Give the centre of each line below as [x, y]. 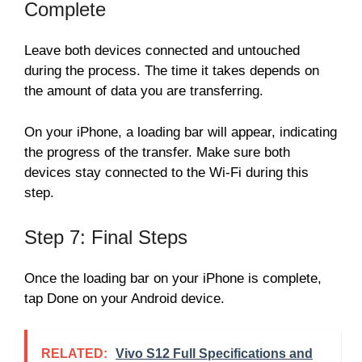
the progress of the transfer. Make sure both [157, 152]
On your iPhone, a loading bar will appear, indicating [181, 132]
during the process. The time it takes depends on [172, 71]
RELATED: [74, 353]
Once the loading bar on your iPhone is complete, [173, 279]
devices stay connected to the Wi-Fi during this [166, 172]
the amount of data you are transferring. [144, 91]
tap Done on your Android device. [124, 299]
